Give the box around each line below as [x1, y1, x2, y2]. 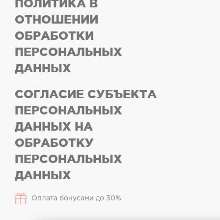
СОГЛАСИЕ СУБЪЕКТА [15, 87, 157, 101]
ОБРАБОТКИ [15, 29, 94, 42]
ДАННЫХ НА [15, 120, 93, 133]
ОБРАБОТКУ [15, 136, 94, 149]
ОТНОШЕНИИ [15, 13, 98, 26]
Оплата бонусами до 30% [31, 195, 121, 201]
